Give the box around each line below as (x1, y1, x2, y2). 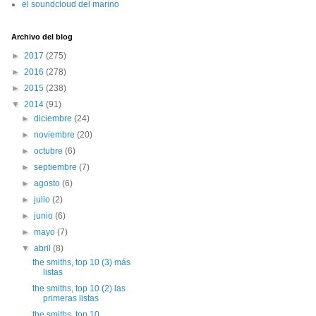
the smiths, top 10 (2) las (32, 284, 126, 293)
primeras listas (42, 293, 99, 303)
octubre (34, 146, 66, 156)
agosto (34, 178, 63, 188)
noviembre (34, 130, 78, 140)
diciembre (34, 114, 75, 123)
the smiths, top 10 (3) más (32, 257, 130, 267)
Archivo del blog (11, 32, 73, 41)
